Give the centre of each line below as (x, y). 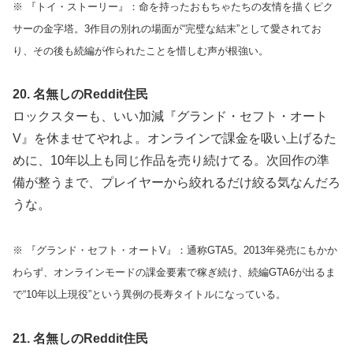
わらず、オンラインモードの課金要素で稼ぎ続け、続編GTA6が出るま (174, 273)
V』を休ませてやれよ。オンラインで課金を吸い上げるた (175, 139)
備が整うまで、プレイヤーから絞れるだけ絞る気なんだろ (176, 183)
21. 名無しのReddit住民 (80, 338)
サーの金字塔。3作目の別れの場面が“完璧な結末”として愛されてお (167, 28)
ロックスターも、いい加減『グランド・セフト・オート (170, 117)
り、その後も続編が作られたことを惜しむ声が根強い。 (141, 50)
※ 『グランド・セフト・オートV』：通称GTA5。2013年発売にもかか (175, 251)
